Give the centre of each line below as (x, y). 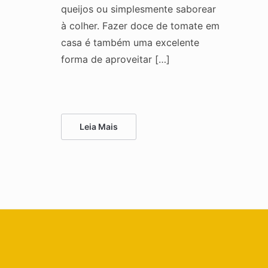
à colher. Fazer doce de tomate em (140, 25)
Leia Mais (99, 126)
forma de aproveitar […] (115, 59)
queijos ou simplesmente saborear (138, 9)
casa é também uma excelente (130, 42)
